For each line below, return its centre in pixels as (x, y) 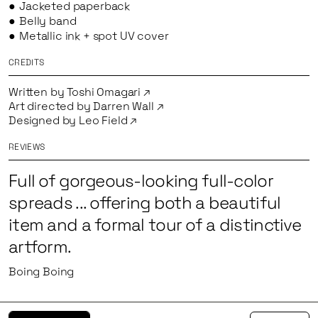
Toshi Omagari (104, 92)
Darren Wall (124, 106)
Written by (38, 92)
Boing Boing (42, 272)
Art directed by (51, 106)
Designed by (44, 120)
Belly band (48, 21)
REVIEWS (27, 147)
